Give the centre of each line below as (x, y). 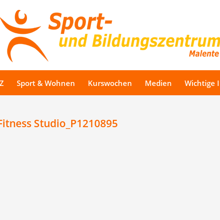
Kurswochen (110, 83)
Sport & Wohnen (46, 83)
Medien (158, 83)
